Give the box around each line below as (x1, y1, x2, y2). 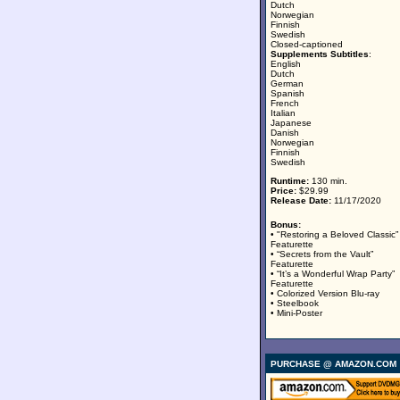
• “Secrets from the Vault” (271, 249, 373, 259)
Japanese (271, 118, 312, 128)
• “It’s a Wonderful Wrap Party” (271, 269, 395, 279)
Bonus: (271, 220, 301, 229)
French (271, 98, 299, 108)
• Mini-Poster (271, 308, 322, 318)
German (271, 79, 304, 88)
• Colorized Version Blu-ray (271, 288, 379, 298)
